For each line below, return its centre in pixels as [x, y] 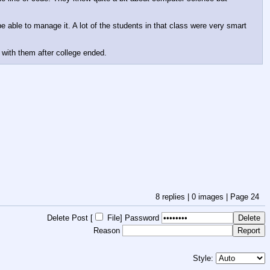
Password [142, 218]
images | [213, 197]
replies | [176, 197]
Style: [204, 259]
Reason [107, 230]
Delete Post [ [70, 218]
